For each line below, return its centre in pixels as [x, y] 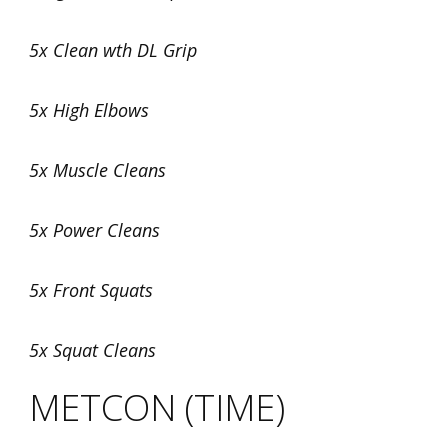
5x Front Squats [91, 290]
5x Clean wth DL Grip [113, 50]
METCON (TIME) [157, 407]
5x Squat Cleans [92, 350]
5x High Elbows [89, 110]
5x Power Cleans [94, 230]
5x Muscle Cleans [97, 170]
